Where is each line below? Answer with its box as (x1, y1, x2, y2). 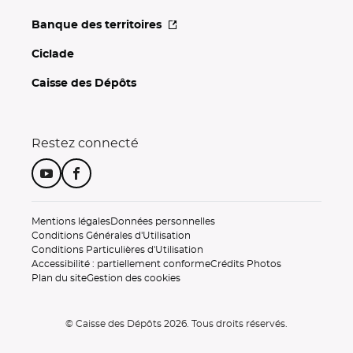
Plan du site (32, 273, 87, 284)
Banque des (32, 20, 105, 32)
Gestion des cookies (87, 273, 180, 284)
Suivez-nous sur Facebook (75, 175, 241, 188)
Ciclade (32, 49, 74, 61)
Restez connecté (32, 137, 139, 150)
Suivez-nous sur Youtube (45, 175, 203, 188)
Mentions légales (32, 217, 110, 227)
